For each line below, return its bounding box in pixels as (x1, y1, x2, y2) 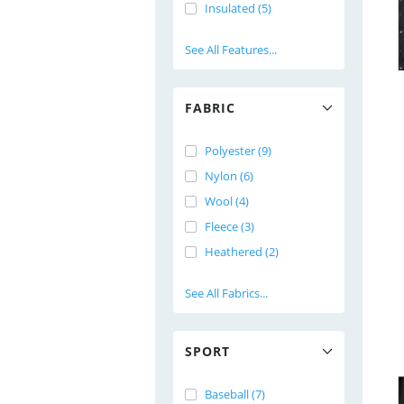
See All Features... (185, 41, 277, 58)
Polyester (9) (205, 142, 271, 159)
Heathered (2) (205, 243, 279, 260)
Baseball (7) (205, 386, 265, 402)
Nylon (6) (205, 168, 253, 184)
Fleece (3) (205, 218, 254, 234)
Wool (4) (205, 193, 249, 209)
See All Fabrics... (185, 285, 268, 301)
